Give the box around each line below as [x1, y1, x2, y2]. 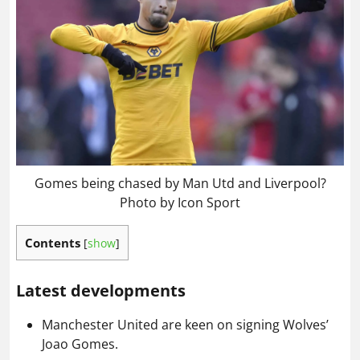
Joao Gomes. [42, 334, 118, 353]
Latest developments [16, 279, 186, 301]
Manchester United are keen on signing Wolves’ [42, 315, 329, 333]
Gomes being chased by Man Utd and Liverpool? [34, 174, 326, 192]
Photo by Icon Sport [120, 193, 240, 211]
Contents [25, 234, 80, 251]
